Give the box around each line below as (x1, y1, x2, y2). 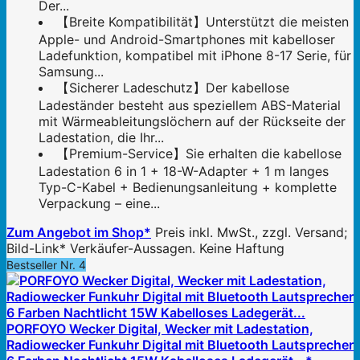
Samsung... (39, 63, 104, 80)
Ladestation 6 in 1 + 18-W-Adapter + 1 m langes (39, 163, 329, 180)
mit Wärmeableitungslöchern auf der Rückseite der (39, 113, 346, 130)
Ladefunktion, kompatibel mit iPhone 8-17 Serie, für (39, 47, 351, 64)
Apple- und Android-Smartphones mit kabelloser (39, 31, 335, 48)
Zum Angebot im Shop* (6, 224, 151, 241)
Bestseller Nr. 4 (6, 258, 86, 272)
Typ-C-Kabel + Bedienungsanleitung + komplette (39, 179, 337, 196)
